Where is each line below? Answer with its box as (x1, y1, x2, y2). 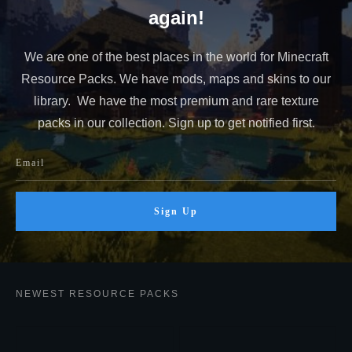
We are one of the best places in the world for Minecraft (24, 49, 328, 64)
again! (148, 6, 204, 28)
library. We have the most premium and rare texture (33, 93, 319, 108)
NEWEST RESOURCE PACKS (16, 288, 179, 299)
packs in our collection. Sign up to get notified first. (37, 115, 315, 130)
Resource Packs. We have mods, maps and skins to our (21, 71, 331, 86)
